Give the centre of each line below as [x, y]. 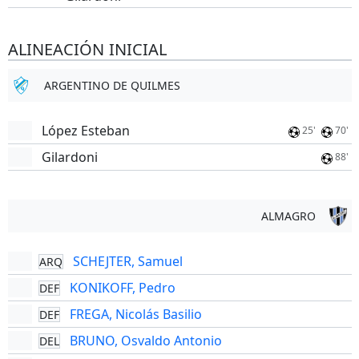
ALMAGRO [288, 216]
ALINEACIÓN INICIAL [87, 49]
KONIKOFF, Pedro [122, 288]
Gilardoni [69, 157]
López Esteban [85, 131]
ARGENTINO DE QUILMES [112, 85]
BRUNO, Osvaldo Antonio [145, 341]
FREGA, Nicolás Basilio [135, 314]
